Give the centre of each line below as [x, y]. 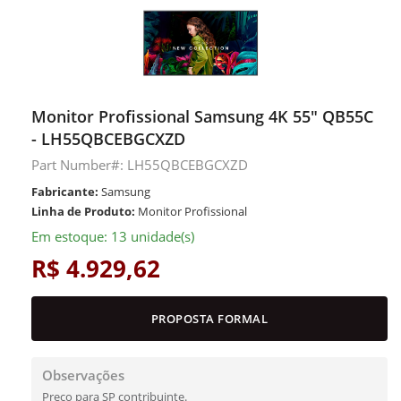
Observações [83, 375]
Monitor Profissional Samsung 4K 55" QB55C [202, 116]
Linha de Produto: [83, 211]
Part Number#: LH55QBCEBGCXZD [140, 165]
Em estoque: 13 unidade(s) [113, 236]
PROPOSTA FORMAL [209, 319]
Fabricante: [65, 192]
